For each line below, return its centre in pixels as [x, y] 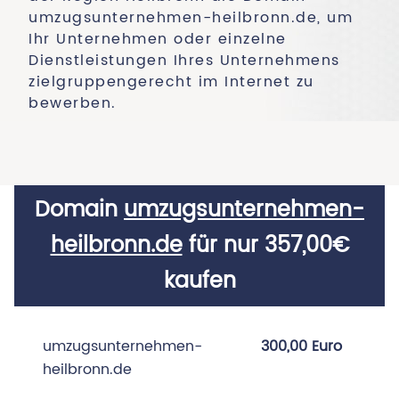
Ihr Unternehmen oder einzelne [158, 39]
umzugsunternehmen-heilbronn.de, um [191, 18]
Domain [79, 210]
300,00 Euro [301, 346]
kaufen [199, 281]
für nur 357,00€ [265, 246]
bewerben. [73, 103]
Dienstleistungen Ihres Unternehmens [184, 61]
